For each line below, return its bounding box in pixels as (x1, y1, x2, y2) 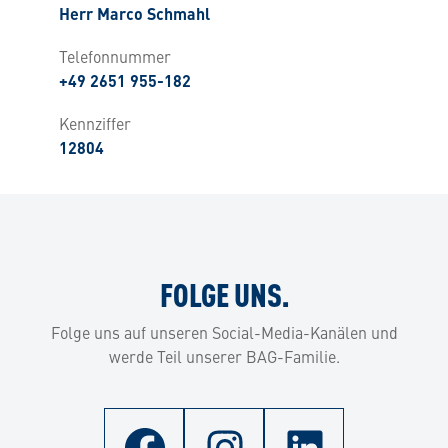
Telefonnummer (59, 44, 171, 67)
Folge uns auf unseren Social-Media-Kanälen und (50, 320, 398, 343)
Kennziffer (59, 111, 131, 134)
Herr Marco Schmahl (59, 7, 210, 24)
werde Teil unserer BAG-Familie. (108, 344, 340, 367)
